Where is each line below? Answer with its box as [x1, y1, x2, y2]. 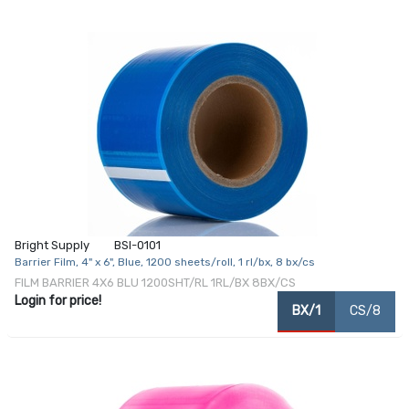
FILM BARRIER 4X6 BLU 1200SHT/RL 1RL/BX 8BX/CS [14, 276, 296, 290]
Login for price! [14, 293, 101, 309]
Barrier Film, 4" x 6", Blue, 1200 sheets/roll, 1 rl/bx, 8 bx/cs [14, 256, 315, 269]
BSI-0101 [113, 238, 161, 253]
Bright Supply [14, 238, 89, 253]
